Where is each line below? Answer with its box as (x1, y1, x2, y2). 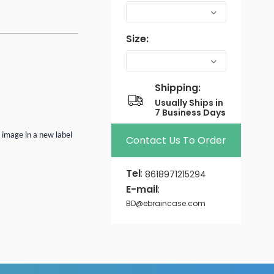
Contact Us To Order (126, 133, 227, 147)
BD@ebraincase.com (126, 198, 206, 209)
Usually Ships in (154, 97, 223, 109)
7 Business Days (154, 106, 226, 119)
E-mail (126, 182, 158, 196)
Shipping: (154, 81, 201, 95)
